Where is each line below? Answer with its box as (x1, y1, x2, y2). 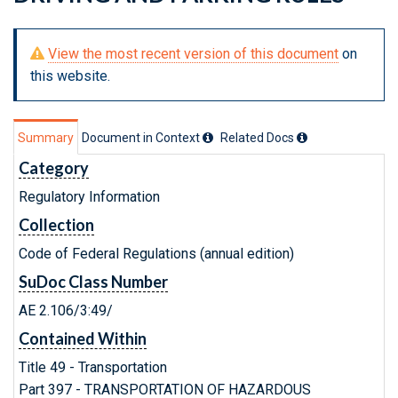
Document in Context (82, 131, 203, 145)
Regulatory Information (19, 188, 160, 205)
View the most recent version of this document (48, 45, 338, 62)
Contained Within (19, 329, 147, 348)
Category (19, 158, 89, 178)
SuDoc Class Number (19, 272, 168, 291)
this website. (30, 68, 110, 84)
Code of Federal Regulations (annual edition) (19, 245, 294, 262)
